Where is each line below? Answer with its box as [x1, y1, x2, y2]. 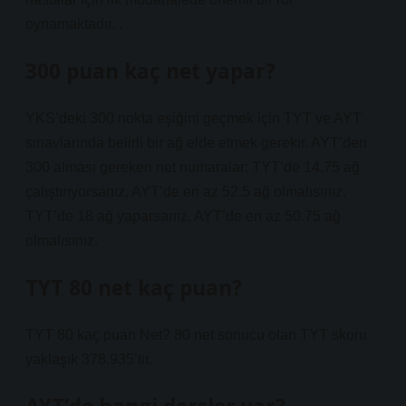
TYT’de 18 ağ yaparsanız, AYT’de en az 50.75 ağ [25, 208, 341, 224]
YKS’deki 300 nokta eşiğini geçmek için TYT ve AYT [25, 111, 362, 126]
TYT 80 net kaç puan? [25, 274, 242, 302]
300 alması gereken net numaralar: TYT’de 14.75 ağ [25, 159, 360, 175]
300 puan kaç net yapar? [25, 57, 275, 85]
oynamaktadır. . [25, 16, 122, 32]
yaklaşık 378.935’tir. [25, 352, 152, 367]
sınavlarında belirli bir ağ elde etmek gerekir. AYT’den [25, 135, 367, 150]
